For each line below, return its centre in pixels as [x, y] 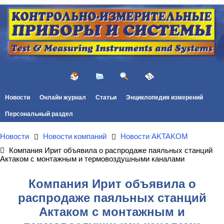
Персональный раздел [39, 114]
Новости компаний [75, 136]
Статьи [106, 97]
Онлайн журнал [62, 97]
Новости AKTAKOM [154, 136]
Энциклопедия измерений [165, 97]
